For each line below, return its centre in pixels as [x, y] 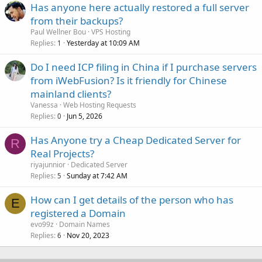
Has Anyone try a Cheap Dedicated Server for [136, 140]
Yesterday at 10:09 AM [103, 43]
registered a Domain [78, 213]
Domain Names [85, 224]
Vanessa [44, 105]
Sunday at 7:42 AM [97, 175]
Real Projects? [62, 153]
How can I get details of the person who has [132, 199]
